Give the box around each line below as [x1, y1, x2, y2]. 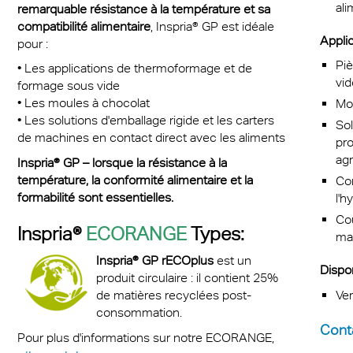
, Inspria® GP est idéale [150, 18, 274, 34]
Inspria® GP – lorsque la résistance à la [17, 154, 227, 170]
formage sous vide [17, 78, 120, 94]
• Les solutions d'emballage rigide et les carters [17, 113, 274, 128]
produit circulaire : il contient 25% [95, 270, 278, 286]
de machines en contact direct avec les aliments [17, 130, 285, 146]
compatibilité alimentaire [17, 18, 150, 34]
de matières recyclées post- [95, 288, 251, 303]
